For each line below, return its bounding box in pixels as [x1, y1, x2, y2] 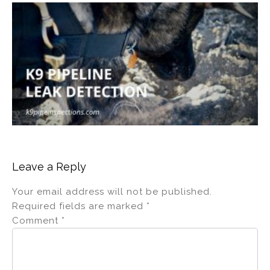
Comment [12, 215, 61, 226]
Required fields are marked [12, 200, 146, 212]
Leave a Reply [12, 160, 86, 173]
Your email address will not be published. [12, 186, 212, 197]
